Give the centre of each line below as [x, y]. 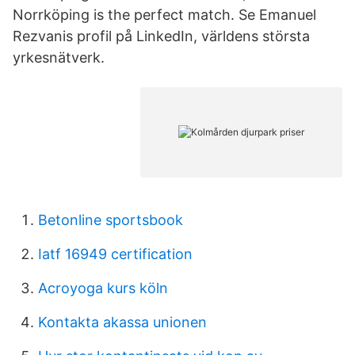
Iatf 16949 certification [115, 254]
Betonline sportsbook [111, 220]
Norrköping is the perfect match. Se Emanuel [164, 15]
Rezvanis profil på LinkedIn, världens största [161, 36]
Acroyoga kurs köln [103, 288]
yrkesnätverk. [59, 57]
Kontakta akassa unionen [122, 322]
